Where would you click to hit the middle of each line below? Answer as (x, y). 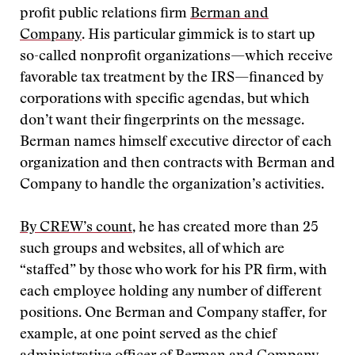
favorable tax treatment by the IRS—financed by (172, 78)
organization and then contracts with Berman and (177, 164)
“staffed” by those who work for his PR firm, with (174, 271)
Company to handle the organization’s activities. (172, 185)
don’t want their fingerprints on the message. (162, 121)
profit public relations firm (105, 14)
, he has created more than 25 (225, 228)
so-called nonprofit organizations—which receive (176, 57)
